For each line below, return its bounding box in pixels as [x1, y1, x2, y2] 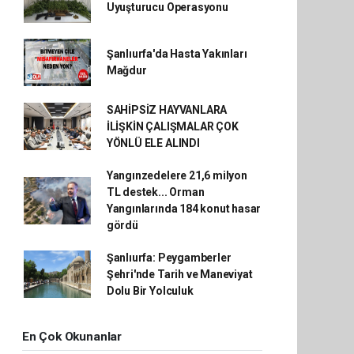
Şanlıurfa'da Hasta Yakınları [106, 47, 247, 60]
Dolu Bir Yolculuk [106, 284, 194, 297]
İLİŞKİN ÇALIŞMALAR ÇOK [106, 119, 239, 133]
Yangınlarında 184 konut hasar [106, 201, 262, 215]
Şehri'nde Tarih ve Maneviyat [106, 267, 253, 281]
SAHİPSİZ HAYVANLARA [106, 103, 228, 116]
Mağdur [106, 63, 147, 77]
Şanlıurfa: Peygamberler [106, 250, 232, 264]
